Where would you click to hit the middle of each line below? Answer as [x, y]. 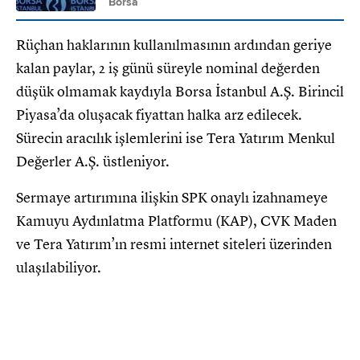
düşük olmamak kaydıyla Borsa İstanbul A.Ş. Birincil [180, 92]
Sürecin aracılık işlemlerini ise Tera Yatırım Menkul [176, 139]
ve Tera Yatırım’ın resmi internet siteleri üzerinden [174, 245]
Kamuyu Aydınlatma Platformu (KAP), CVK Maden [176, 221]
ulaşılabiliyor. [59, 268]
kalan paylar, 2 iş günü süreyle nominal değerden [168, 69]
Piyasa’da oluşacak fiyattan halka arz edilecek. [159, 115]
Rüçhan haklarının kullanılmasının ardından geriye [174, 45]
